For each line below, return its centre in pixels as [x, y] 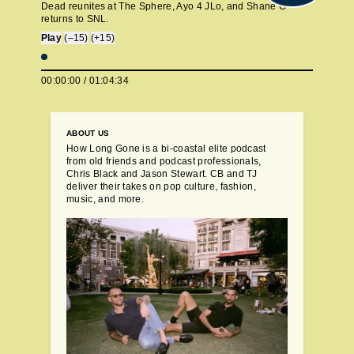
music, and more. [105, 199]
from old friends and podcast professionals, [164, 161]
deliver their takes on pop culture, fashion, [162, 186]
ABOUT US [88, 133]
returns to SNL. [75, 19]
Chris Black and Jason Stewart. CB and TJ [162, 174]
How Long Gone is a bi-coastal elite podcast [166, 149]
